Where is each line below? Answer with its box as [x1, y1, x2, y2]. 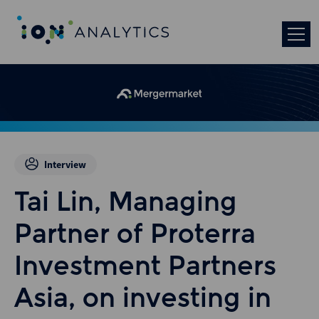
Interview [43, 158, 86, 171]
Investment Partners [14, 255, 276, 282]
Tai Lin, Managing [14, 191, 237, 218]
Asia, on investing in [14, 287, 271, 314]
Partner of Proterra [14, 223, 256, 250]
